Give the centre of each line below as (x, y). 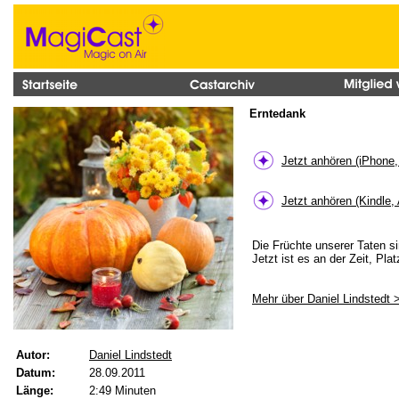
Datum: (36, 373)
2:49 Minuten (122, 391)
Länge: (35, 391)
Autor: (33, 355)
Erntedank (277, 114)
